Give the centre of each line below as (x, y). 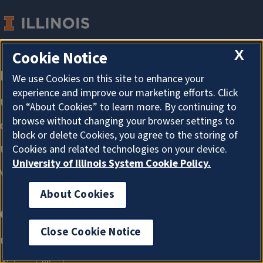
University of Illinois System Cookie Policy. (112, 164)
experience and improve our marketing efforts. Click (125, 93)
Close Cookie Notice (91, 232)
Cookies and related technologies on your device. (120, 150)
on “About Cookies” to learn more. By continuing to (124, 107)
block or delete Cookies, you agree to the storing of (125, 136)
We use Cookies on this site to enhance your (108, 79)
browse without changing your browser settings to (124, 122)
